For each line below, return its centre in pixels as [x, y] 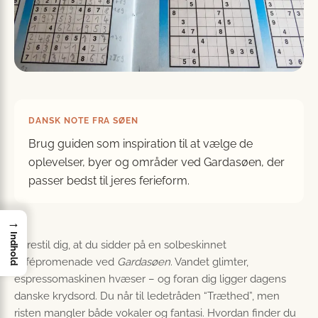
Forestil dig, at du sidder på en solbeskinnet [120, 245]
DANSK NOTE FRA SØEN [84, 121]
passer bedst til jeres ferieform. [109, 181]
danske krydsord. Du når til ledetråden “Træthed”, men [147, 296]
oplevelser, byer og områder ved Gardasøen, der [157, 162]
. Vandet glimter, [209, 262]
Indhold [14, 249]
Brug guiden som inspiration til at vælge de [141, 144]
